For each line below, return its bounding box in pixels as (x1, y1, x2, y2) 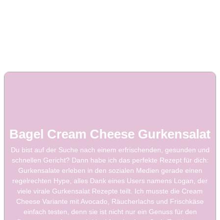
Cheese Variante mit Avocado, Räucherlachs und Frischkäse (16, 197, 204, 206)
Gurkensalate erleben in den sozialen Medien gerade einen (18, 166, 202, 175)
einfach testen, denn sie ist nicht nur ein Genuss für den (23, 208, 197, 216)
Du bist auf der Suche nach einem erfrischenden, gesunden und (10, 146, 210, 154)
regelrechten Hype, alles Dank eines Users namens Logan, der (12, 177, 208, 185)
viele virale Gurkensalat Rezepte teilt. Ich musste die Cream (17, 187, 203, 195)
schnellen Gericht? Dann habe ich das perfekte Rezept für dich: (11, 156, 209, 165)
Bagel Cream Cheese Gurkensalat (9, 127, 211, 141)
